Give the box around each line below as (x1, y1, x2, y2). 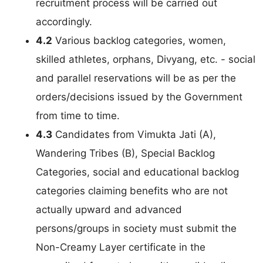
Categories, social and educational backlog (36, 166, 239, 178)
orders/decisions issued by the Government (36, 91, 242, 103)
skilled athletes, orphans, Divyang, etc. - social (36, 53, 255, 66)
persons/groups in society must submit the (36, 222, 237, 235)
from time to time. (36, 110, 120, 122)
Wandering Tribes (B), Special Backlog (36, 147, 215, 160)
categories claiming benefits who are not (36, 185, 228, 197)
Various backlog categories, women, (52, 35, 226, 47)
